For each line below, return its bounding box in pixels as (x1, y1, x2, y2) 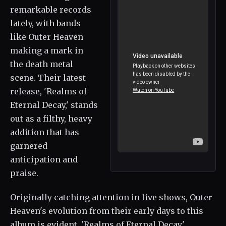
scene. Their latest (10, 73, 86, 83)
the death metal (10, 59, 73, 69)
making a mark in (10, 45, 83, 55)
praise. (10, 168, 38, 178)
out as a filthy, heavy (10, 114, 92, 124)
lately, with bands (10, 18, 81, 28)
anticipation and (10, 154, 78, 164)
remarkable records (10, 5, 91, 15)
